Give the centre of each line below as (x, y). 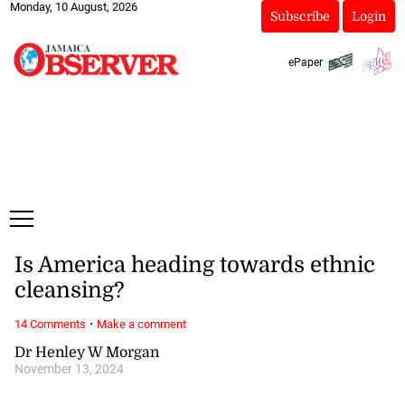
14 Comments (50, 324)
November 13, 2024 (69, 369)
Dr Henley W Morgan (86, 352)
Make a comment (141, 324)
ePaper (305, 62)
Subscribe (300, 16)
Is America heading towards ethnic (194, 265)
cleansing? (69, 291)
